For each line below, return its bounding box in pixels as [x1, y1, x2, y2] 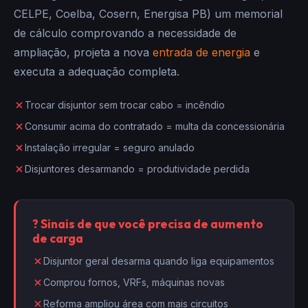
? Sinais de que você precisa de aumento [32, 216, 263, 232]
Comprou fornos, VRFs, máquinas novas [43, 276, 225, 288]
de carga [32, 230, 83, 246]
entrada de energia [153, 45, 250, 59]
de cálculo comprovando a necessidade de [14, 26, 236, 40]
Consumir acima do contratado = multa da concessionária [25, 120, 285, 132]
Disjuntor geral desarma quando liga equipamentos [43, 255, 274, 267]
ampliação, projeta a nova [14, 45, 153, 59]
